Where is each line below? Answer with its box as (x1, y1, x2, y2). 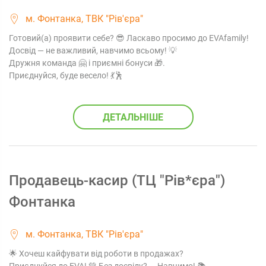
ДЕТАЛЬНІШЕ (103, 111, 163, 123)
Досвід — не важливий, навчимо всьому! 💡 (9, 46, 177, 55)
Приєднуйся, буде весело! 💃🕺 (9, 71, 123, 80)
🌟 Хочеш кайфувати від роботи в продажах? (9, 249, 183, 258)
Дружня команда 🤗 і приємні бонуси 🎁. (9, 58, 165, 68)
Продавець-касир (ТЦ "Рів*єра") (9, 172, 225, 189)
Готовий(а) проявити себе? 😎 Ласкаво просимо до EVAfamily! (9, 33, 249, 43)
